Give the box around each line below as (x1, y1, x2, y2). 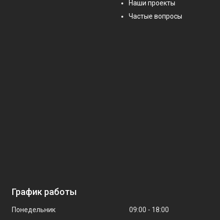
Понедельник (11, 206, 55, 214)
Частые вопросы (129, 12, 182, 20)
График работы (11, 187, 77, 197)
